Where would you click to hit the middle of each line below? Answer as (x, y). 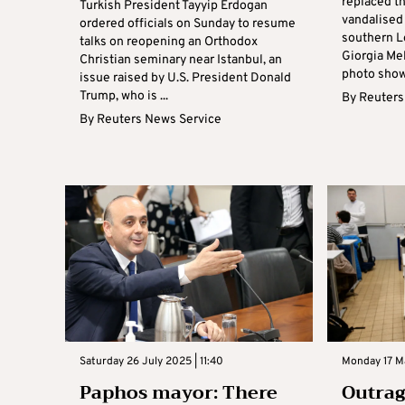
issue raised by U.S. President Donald (185, 78)
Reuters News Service (159, 119)
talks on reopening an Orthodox (169, 42)
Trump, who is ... (124, 96)
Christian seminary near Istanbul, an (181, 60)
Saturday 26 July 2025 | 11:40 (151, 362)
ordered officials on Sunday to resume (188, 24)
